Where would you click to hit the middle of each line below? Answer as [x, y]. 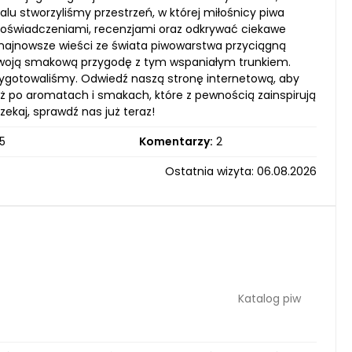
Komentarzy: [176, 141]
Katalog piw [269, 298]
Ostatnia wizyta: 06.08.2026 [241, 171]
